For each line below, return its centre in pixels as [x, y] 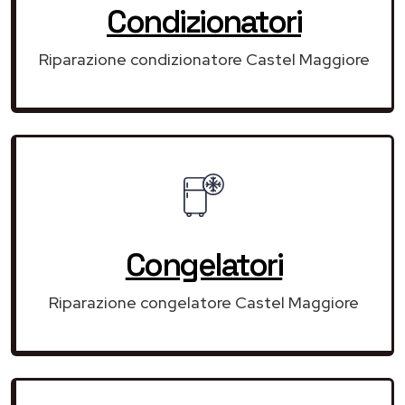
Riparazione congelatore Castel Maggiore [204, 302]
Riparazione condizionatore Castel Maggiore [204, 59]
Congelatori [204, 264]
